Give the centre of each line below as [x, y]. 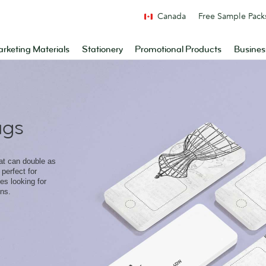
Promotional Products [178, 50]
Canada [172, 16]
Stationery [102, 50]
